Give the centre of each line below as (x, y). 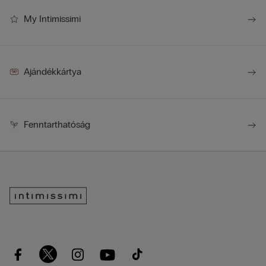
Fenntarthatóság (57, 125)
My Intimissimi (52, 19)
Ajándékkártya (53, 72)
